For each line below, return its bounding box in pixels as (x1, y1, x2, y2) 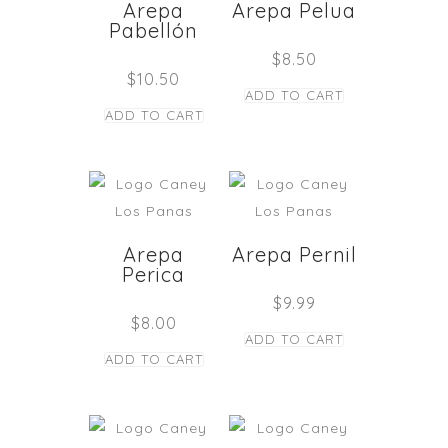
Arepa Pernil (231, 241, 357, 267)
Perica (122, 261, 186, 287)
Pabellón (109, 17, 199, 43)
